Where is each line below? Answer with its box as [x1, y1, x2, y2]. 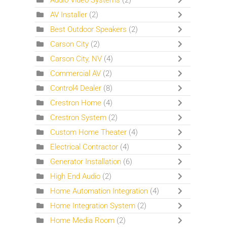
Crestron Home [50, 98, 104, 107]
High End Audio [50, 172, 101, 181]
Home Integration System [50, 201, 136, 210]
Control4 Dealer [50, 84, 102, 93]
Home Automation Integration [50, 186, 148, 196]
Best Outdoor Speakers [50, 25, 127, 34]
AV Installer [50, 10, 88, 19]
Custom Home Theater [50, 128, 127, 137]
